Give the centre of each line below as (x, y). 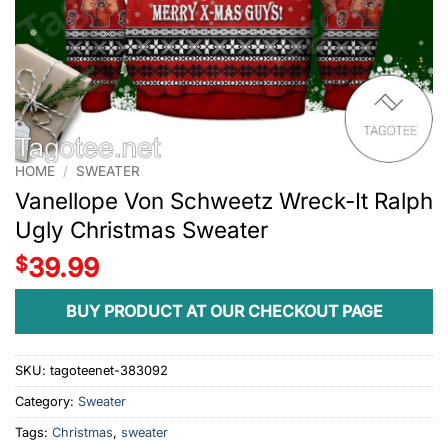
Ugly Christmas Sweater (141, 229)
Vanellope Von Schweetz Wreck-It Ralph (224, 200)
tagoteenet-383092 (109, 371)
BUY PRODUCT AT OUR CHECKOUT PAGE (224, 311)
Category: (46, 402)
